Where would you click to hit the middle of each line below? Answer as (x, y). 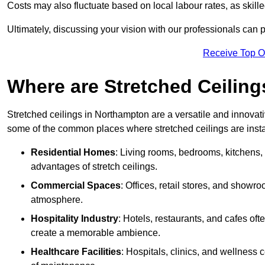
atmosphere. (57, 199)
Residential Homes (73, 152)
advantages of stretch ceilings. (94, 166)
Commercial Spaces (76, 185)
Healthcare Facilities (76, 251)
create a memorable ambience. (96, 232)
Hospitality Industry (75, 218)
